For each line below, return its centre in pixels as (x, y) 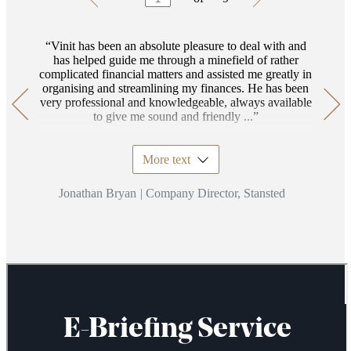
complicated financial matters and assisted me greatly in (175, 74)
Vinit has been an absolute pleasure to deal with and (178, 46)
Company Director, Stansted (215, 194)
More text (166, 160)
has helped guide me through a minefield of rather (175, 60)
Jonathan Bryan (97, 194)
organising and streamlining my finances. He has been (175, 89)
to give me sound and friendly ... (173, 117)
